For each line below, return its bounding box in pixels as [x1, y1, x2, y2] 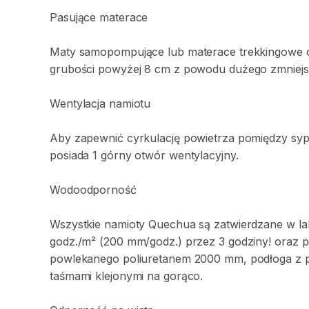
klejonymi [95, 269, 144, 283]
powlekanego [50, 252, 119, 266]
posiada [50, 148, 90, 162]
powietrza [183, 131, 235, 145]
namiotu [108, 97, 151, 110]
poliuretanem [122, 252, 191, 266]
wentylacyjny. [168, 148, 239, 162]
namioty [104, 217, 146, 231]
